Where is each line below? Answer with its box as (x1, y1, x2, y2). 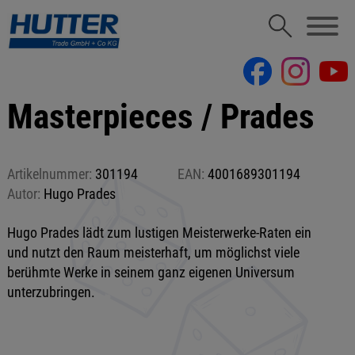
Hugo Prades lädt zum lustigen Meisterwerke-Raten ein (6, 224, 311, 241)
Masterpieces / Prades (6, 97, 315, 137)
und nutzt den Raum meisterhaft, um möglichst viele (6, 244, 300, 261)
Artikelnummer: (6, 166, 92, 182)
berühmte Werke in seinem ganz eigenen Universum (6, 264, 295, 281)
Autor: (6, 185, 40, 202)
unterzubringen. (6, 284, 95, 300)
